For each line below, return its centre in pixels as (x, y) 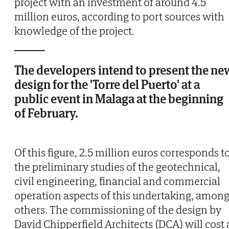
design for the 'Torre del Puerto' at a (107, 85)
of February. (46, 113)
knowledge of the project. (74, 31)
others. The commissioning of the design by (118, 210)
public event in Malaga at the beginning (119, 99)
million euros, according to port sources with (119, 17)
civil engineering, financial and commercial (117, 181)
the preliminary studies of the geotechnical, (117, 167)
